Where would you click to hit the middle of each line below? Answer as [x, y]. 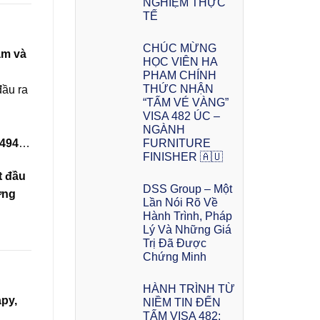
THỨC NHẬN [178, 89]
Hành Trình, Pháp [187, 216]
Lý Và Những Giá [187, 229]
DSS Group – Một [187, 189]
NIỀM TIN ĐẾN [181, 302]
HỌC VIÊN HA [180, 61]
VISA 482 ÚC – [181, 116]
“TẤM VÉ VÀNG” [185, 102]
